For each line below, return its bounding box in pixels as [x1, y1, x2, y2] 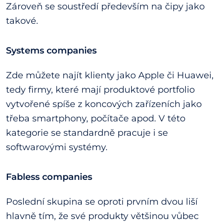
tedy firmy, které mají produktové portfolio [6, 84, 195, 96]
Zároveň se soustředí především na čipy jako [6, 1, 205, 12]
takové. [6, 15, 38, 27]
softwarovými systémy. [6, 142, 108, 153]
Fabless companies [6, 171, 92, 183]
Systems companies [6, 45, 97, 56]
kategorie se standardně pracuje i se [6, 127, 168, 139]
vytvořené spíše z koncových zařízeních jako [6, 99, 202, 110]
